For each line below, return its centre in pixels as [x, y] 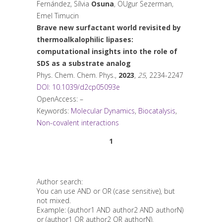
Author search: [60, 182]
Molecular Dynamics [103, 111]
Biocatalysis [157, 111]
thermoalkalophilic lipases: [85, 39]
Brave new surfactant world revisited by [109, 28]
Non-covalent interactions [78, 123]
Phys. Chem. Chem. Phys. [76, 75]
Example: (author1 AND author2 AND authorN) [110, 210]
